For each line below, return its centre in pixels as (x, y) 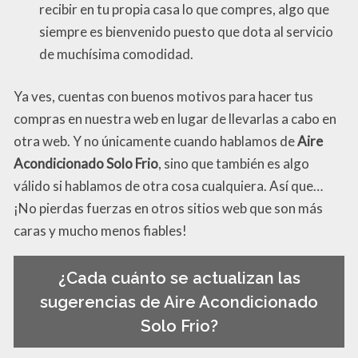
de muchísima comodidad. (116, 54)
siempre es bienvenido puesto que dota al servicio (186, 31)
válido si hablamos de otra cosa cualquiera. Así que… (168, 186)
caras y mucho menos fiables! (100, 231)
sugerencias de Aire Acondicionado (179, 302)
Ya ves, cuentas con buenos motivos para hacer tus (163, 97)
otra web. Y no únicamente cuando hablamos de (155, 141)
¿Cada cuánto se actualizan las (179, 278)
